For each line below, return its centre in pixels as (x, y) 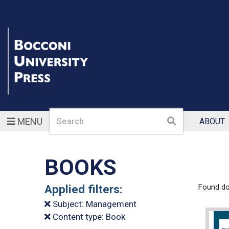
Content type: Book (88, 216)
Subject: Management (94, 204)
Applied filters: (84, 189)
